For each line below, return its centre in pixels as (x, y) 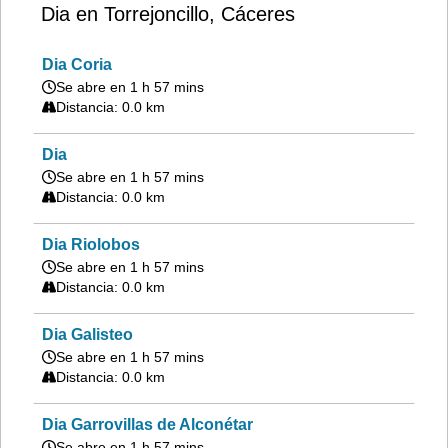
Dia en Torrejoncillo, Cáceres (168, 14)
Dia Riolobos (91, 244)
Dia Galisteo (87, 334)
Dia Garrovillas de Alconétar (147, 424)
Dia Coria (77, 64)
